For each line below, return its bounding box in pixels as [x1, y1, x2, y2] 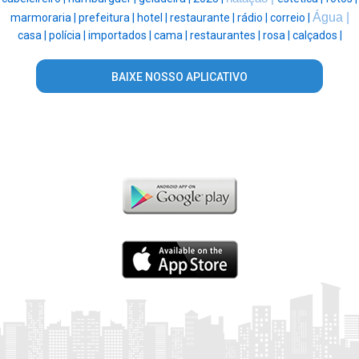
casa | [17, 29, 49, 42]
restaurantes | [189, 29, 263, 42]
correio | [269, 11, 313, 25]
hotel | [136, 11, 170, 25]
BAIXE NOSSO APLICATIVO [111, 71, 248, 84]
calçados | [292, 29, 342, 42]
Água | [312, 10, 349, 25]
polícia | [48, 29, 88, 42]
